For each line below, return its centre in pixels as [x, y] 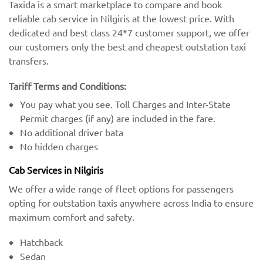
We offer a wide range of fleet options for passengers [121, 188]
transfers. [29, 60]
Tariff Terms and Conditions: [68, 85]
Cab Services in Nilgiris [56, 169]
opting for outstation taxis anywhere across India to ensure [131, 202]
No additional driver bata [72, 132]
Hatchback [42, 242]
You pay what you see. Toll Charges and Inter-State [126, 104]
